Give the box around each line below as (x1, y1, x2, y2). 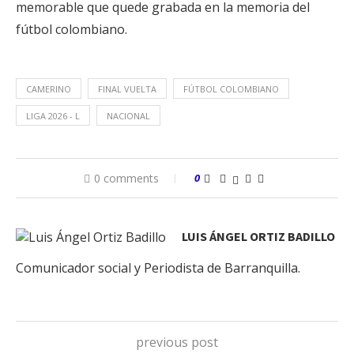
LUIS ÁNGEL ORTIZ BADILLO (182, 228, 335, 244)
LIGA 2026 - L (26, 110, 80, 122)
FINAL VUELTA (98, 83, 156, 95)
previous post (136, 333, 218, 351)
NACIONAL (107, 110, 150, 122)
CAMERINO (26, 83, 71, 95)
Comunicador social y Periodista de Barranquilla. (16, 259, 300, 277)
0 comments (94, 171, 159, 186)
